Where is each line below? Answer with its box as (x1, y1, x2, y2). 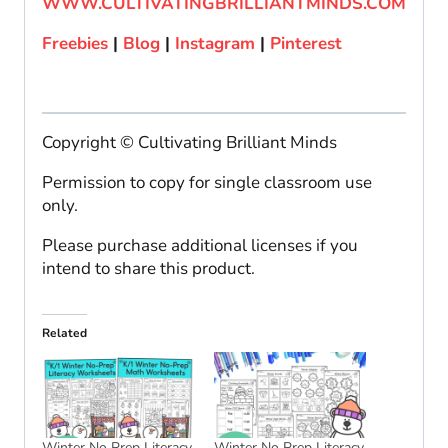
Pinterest (270, 31, 342, 55)
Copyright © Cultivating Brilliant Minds (42, 130, 337, 154)
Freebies (42, 31, 108, 55)
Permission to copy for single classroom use (42, 170, 372, 194)
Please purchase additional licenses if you (42, 233, 358, 257)
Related (42, 324, 87, 341)
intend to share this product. (42, 256, 255, 280)
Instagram (175, 31, 260, 55)
